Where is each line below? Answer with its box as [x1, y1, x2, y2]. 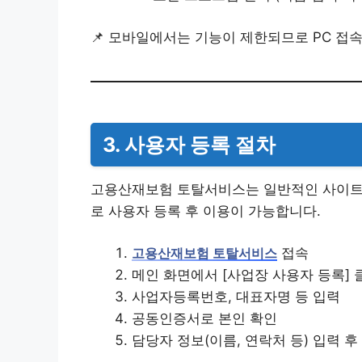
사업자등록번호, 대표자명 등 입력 [132, 288, 340, 305]
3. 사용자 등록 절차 [103, 133, 276, 158]
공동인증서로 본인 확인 [132, 310, 277, 327]
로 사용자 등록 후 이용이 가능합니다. [90, 203, 321, 220]
